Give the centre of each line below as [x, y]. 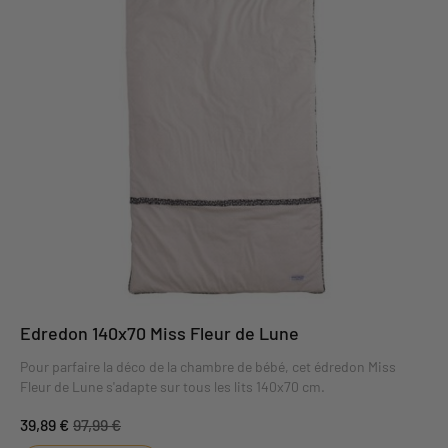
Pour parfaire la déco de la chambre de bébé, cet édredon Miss [208, 367]
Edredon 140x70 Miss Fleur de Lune [159, 333]
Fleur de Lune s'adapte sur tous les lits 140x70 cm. [172, 387]
